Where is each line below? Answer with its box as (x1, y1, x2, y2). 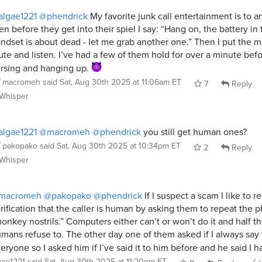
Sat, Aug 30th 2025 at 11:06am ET (60, 76, 181, 89)
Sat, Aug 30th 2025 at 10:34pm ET (57, 140, 181, 153)
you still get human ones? (141, 125, 247, 139)
